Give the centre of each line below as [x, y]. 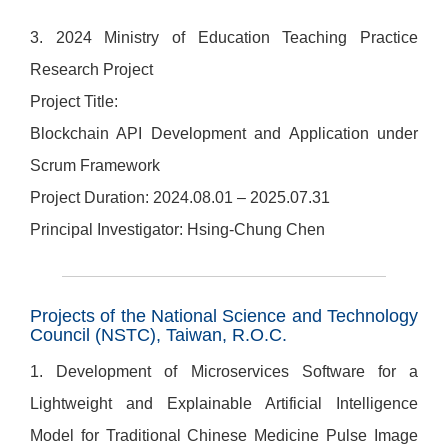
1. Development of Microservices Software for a [224, 371]
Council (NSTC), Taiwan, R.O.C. [158, 335]
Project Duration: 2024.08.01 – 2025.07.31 [180, 197]
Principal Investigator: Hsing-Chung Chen [177, 229]
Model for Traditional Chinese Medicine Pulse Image [224, 435]
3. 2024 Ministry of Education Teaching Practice [224, 37]
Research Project [91, 69]
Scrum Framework [95, 165]
